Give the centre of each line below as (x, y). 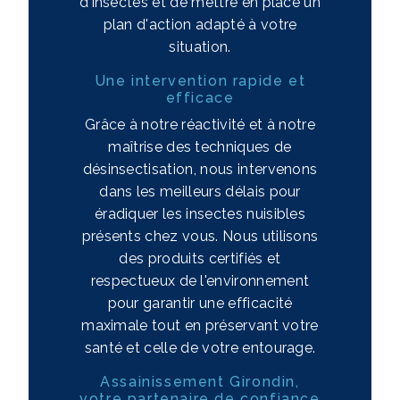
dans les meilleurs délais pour (200, 191)
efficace (200, 97)
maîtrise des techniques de (200, 146)
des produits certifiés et (200, 258)
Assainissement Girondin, (200, 381)
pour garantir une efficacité (200, 303)
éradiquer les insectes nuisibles (200, 213)
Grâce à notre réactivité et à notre (200, 124)
